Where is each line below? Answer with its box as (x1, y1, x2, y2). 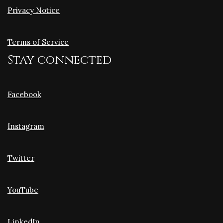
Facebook (7, 90, 41, 99)
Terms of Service (7, 37, 69, 47)
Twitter (7, 153, 34, 163)
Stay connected (7, 52, 111, 68)
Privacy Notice (7, 5, 60, 15)
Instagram (7, 121, 44, 131)
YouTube (7, 185, 38, 195)
